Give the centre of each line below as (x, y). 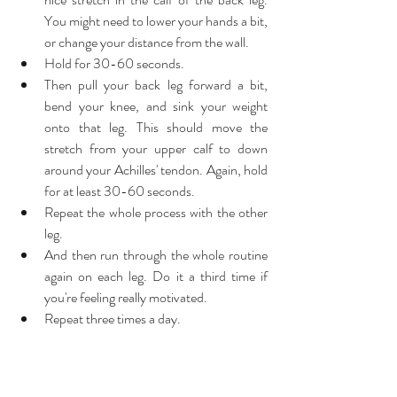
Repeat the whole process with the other (156, 213)
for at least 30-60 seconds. (122, 191)
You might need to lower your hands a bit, (156, 21)
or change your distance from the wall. (149, 43)
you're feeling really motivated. (128, 298)
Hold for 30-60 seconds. (117, 64)
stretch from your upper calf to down (156, 149)
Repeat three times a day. (114, 319)
